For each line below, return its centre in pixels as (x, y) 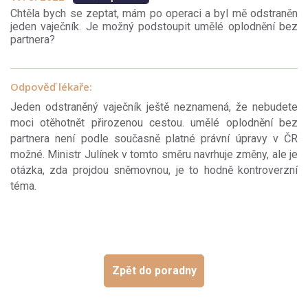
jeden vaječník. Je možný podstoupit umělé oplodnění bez (154, 27)
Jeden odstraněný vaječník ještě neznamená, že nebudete (154, 107)
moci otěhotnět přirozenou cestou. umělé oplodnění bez (154, 123)
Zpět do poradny (154, 270)
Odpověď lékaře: (51, 87)
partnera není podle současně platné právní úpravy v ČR (154, 139)
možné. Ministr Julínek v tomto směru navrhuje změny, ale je (154, 155)
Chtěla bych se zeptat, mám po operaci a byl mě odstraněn (154, 14)
